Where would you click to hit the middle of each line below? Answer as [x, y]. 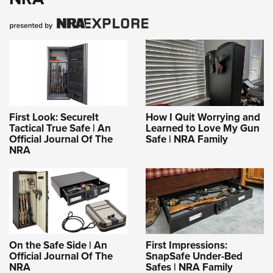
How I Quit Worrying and [203, 117]
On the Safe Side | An [58, 245]
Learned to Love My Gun [203, 128]
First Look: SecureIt [54, 117]
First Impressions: [186, 245]
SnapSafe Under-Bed [194, 256]
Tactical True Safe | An [60, 128]
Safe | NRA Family [187, 139]
